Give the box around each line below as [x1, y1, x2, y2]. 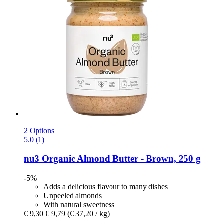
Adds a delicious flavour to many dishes [43, 182, 168, 191]
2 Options [24, 126, 54, 135]
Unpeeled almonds [43, 191, 102, 200]
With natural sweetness [43, 200, 114, 209]
